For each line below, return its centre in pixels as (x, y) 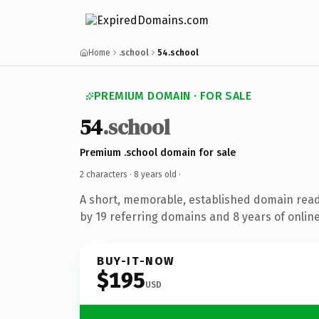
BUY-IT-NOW (136, 261)
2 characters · (107, 174)
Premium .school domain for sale (158, 152)
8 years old (155, 174)
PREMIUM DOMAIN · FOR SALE (173, 96)
